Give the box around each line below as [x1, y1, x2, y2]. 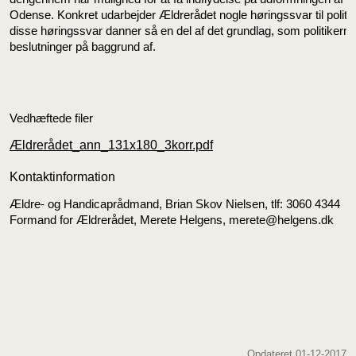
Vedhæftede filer [10, 111, 93, 125]
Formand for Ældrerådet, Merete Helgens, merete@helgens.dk [10, 213, 334, 226]
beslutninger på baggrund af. [10, 40, 156, 53]
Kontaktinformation [10, 170, 115, 184]
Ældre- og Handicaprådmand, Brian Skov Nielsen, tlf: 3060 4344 [10, 197, 343, 211]
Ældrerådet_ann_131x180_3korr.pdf [10, 138, 213, 152]
